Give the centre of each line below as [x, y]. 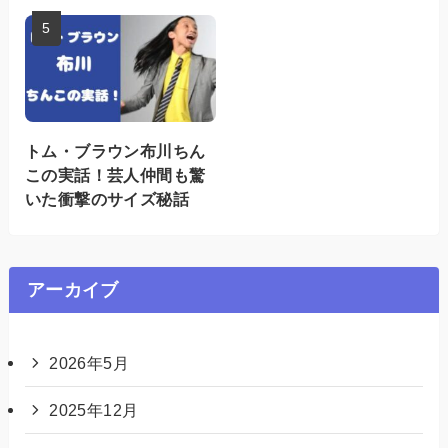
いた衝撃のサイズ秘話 [106, 198]
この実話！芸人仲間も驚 [115, 174]
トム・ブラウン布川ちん [115, 150]
